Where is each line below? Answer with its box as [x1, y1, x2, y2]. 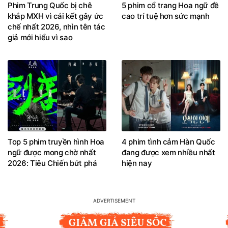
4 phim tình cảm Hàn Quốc [122, 136, 215, 147]
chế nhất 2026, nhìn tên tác [8, 22, 105, 32]
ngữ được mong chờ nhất [8, 147, 96, 157]
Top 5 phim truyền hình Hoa [8, 136, 104, 147]
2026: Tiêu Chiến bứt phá [8, 158, 97, 168]
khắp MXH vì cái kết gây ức [8, 11, 103, 21]
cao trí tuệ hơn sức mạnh [122, 11, 210, 21]
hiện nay [122, 158, 152, 168]
